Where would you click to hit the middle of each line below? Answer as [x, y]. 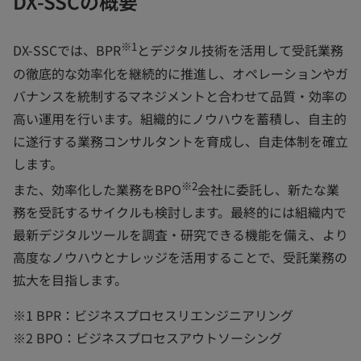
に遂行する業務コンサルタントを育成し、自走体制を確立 [180, 141]
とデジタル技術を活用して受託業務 [240, 50]
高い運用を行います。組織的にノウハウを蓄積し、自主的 [180, 118]
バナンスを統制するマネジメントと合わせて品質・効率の [180, 95]
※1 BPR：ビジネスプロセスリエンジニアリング [153, 315]
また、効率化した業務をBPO [97, 190]
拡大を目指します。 [70, 280]
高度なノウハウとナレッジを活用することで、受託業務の [180, 257]
